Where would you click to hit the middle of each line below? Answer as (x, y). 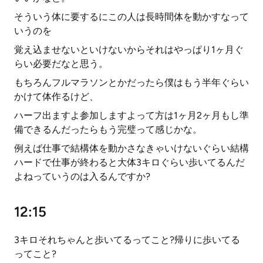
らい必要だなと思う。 (61, 64)
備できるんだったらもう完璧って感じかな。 (108, 129)
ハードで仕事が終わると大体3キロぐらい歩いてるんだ (129, 162)
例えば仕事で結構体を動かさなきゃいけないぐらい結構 (131, 148)
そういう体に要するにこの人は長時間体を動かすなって (131, 17)
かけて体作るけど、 (56, 97)
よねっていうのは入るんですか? (82, 176)
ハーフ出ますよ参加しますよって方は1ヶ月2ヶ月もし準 (131, 115)
